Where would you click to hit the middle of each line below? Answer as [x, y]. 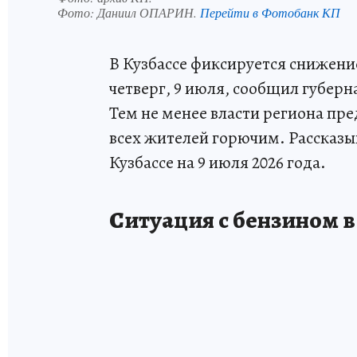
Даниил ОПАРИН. [149, 12]
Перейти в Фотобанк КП [270, 12]
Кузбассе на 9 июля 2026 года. [218, 162]
